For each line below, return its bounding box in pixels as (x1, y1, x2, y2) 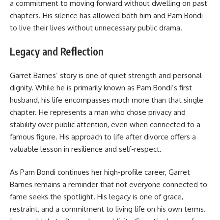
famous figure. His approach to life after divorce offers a (10, 132, 196, 141)
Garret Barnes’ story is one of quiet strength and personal (10, 70, 202, 80)
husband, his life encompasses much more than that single (10, 95, 203, 105)
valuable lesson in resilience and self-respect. (10, 144, 162, 154)
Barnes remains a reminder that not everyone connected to (10, 180, 207, 190)
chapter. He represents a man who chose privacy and (10, 107, 186, 117)
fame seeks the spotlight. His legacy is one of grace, (10, 192, 183, 202)
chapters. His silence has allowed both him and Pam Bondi (10, 10, 203, 20)
